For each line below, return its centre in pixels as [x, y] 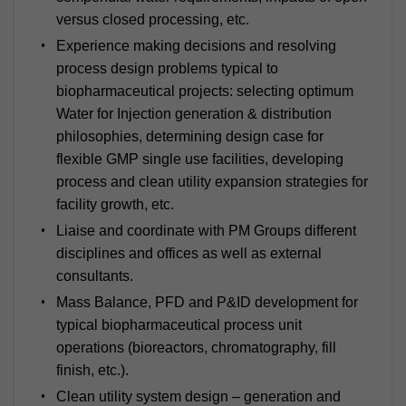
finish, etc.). [92, 370]
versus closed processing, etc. [152, 19]
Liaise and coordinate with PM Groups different [206, 230]
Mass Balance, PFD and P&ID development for [207, 302]
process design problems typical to [167, 68]
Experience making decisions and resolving [196, 45]
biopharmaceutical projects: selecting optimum [204, 91]
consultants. [94, 275]
